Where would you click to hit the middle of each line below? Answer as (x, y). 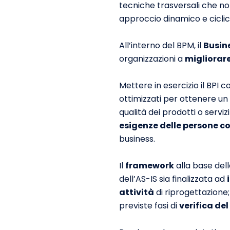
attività (137, 192)
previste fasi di (149, 206)
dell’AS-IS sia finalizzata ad (173, 179)
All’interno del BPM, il (161, 45)
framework (150, 166)
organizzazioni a (152, 59)
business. (137, 139)
